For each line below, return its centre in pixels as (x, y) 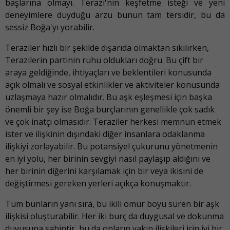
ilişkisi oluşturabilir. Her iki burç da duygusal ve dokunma (114, 216)
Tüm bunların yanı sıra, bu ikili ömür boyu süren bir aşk (112, 204)
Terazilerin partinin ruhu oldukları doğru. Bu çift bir (104, 60)
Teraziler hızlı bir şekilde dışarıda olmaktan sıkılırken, (107, 48)
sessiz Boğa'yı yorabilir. (50, 27)
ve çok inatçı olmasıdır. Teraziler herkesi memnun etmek (113, 122)
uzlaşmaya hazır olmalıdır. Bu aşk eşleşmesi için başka (109, 97)
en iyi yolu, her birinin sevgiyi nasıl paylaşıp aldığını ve (108, 159)
